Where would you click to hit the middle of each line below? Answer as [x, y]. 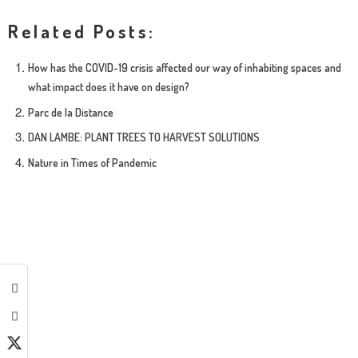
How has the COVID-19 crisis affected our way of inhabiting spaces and [185, 68]
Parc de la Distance [71, 112]
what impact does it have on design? [109, 87]
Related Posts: [82, 31]
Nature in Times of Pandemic [92, 162]
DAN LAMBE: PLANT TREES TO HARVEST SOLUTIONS [144, 137]
